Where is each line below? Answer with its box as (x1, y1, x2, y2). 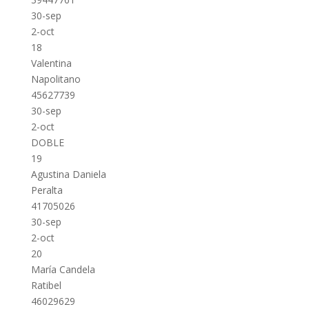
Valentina (30, 57, 72, 70)
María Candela (30, 263, 95, 276)
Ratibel (30, 279, 61, 292)
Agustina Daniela (30, 168, 106, 181)
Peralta (30, 183, 63, 197)
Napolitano (30, 72, 81, 86)
